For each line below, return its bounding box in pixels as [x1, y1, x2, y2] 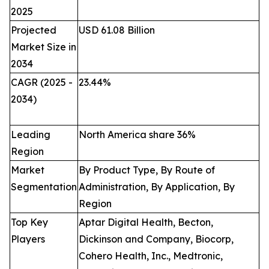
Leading [11, 128, 50, 141]
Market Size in [11, 40, 76, 53]
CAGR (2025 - [11, 76, 73, 88]
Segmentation [11, 180, 77, 193]
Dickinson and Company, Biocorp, [79, 232, 234, 245]
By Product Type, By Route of [79, 163, 215, 176]
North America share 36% [79, 128, 196, 141]
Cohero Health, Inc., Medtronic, [79, 249, 223, 262]
